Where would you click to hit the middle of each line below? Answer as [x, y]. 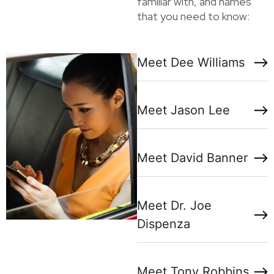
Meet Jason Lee [183, 110]
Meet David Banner [192, 158]
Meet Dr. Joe [174, 206]
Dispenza [164, 224]
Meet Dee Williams [191, 63]
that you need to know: [193, 17]
